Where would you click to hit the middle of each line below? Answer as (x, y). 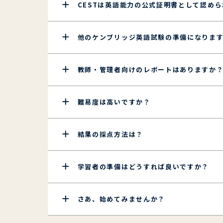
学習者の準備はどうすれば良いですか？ (143, 166)
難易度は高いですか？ (114, 102)
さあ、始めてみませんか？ (121, 199)
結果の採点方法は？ (110, 134)
